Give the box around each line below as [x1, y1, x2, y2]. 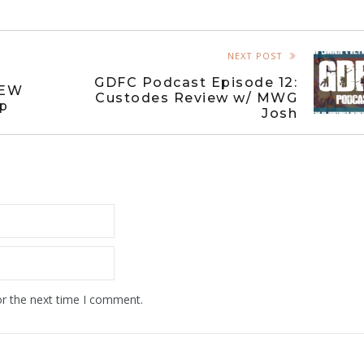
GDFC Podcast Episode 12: [94, 75, 297, 90]
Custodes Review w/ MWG [95, 90, 297, 106]
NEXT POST [227, 50, 283, 62]
